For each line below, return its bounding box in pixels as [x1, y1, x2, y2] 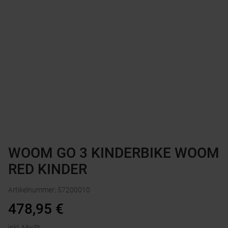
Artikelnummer [8, 186, 54, 194]
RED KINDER [8, 161, 87, 178]
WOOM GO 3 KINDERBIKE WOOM [8, 145, 219, 162]
